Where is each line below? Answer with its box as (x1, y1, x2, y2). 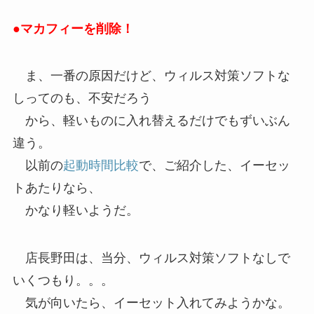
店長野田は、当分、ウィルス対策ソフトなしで (12, 251, 290, 266)
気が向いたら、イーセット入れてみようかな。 (12, 296, 290, 310)
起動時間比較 (62, 158, 139, 173)
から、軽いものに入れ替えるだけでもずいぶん (12, 114, 290, 128)
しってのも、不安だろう (12, 91, 151, 106)
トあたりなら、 (12, 181, 101, 196)
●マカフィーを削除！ (12, 21, 134, 36)
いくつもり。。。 (12, 273, 114, 288)
